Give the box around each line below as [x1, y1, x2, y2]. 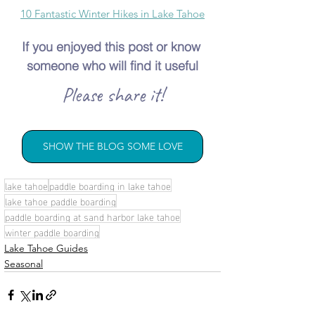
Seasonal [4, 257, 43, 270]
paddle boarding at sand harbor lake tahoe [5, 207, 180, 225]
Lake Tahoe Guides [4, 241, 88, 255]
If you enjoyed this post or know [21, 38, 204, 55]
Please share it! [61, 82, 164, 107]
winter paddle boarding [5, 222, 99, 240]
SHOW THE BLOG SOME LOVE [42, 139, 183, 153]
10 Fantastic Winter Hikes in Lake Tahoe [20, 6, 205, 20]
